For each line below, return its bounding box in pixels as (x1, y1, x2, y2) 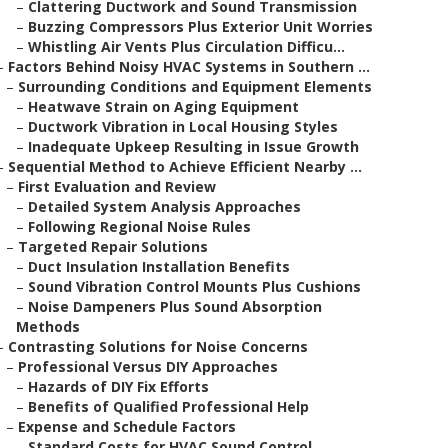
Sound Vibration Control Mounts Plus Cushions (28, 277, 361, 296)
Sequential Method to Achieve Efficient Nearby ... (8, 157, 362, 176)
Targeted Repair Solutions (18, 237, 208, 256)
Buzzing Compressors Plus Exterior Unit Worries (28, 17, 373, 36)
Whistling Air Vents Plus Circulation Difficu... (28, 37, 345, 56)
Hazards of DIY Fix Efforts (28, 377, 209, 396)
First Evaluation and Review (18, 177, 216, 196)
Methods (16, 317, 80, 336)
